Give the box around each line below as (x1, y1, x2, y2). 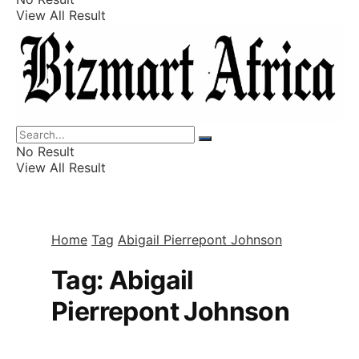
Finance (54, 54, 92, 66)
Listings (54, 10, 93, 22)
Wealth (54, 98, 88, 110)
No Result (16, 143, 75, 159)
